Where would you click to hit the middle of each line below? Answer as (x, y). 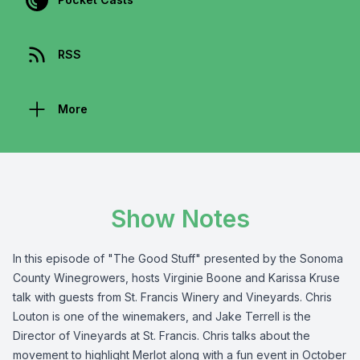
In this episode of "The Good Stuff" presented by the (156, 258)
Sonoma (321, 258)
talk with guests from (69, 297)
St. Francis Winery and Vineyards (212, 297)
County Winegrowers (69, 278)
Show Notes (180, 219)
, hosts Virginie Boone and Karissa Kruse (233, 278)
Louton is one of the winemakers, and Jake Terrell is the (162, 316)
